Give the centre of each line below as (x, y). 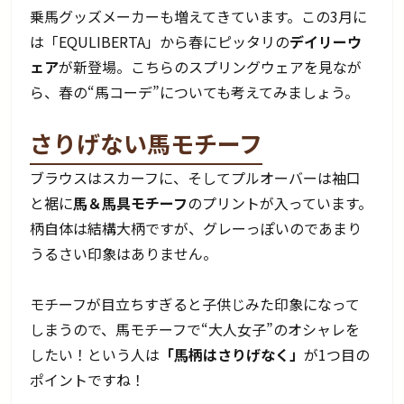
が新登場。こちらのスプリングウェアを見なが (211, 66)
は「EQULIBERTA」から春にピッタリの (160, 41)
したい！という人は (95, 354)
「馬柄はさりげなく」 (232, 354)
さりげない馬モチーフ (147, 142)
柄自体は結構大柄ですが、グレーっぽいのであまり (196, 228)
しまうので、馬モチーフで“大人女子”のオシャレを (195, 329)
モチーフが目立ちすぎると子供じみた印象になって (195, 303)
